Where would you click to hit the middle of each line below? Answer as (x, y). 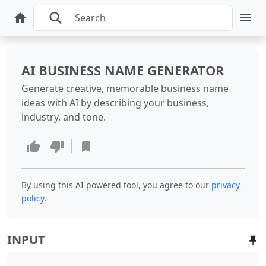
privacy (226, 185)
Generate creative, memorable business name (125, 88)
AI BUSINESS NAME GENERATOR (123, 70)
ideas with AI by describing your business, (115, 103)
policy (33, 198)
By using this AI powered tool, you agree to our (115, 185)
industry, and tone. (64, 117)
